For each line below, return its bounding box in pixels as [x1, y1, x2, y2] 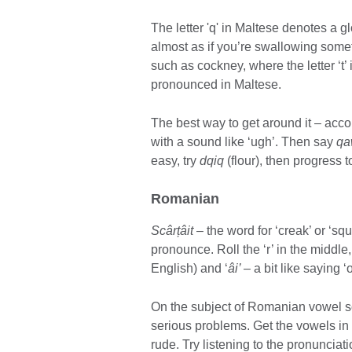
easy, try [151, 154, 200, 168]
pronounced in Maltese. [151, 78, 281, 92]
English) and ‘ [151, 262, 228, 276]
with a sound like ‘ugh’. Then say [151, 135, 336, 149]
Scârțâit [151, 224, 193, 238]
